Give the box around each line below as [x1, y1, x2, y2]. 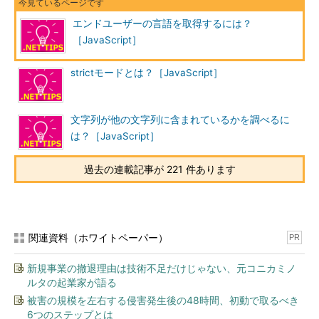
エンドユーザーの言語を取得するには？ [73, 18, 252, 29]
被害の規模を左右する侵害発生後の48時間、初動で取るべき [27, 294, 299, 306]
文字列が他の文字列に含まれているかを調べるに [70, 114, 290, 125]
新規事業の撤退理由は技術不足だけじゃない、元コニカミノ [27, 262, 296, 274]
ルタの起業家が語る [27, 276, 117, 288]
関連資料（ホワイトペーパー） [28, 231, 168, 244]
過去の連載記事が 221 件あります [83, 163, 236, 175]
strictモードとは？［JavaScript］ [70, 67, 223, 78]
